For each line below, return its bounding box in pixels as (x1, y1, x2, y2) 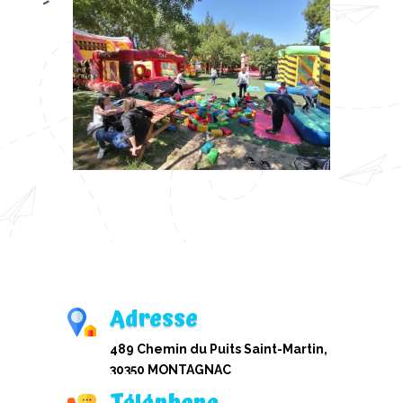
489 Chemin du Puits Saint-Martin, (109, 342, 327, 357)
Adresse (109, 300, 198, 338)
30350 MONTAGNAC (109, 363, 231, 378)
